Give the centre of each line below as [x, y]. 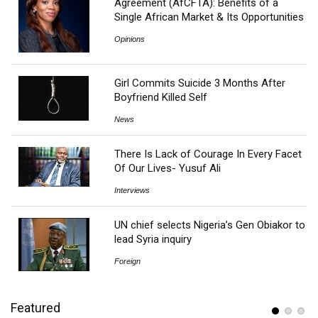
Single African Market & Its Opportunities [209, 17]
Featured [35, 308]
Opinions [130, 39]
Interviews [132, 191]
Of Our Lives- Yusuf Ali [168, 169]
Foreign [128, 262]
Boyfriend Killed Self [161, 98]
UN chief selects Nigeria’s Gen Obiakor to [210, 225]
